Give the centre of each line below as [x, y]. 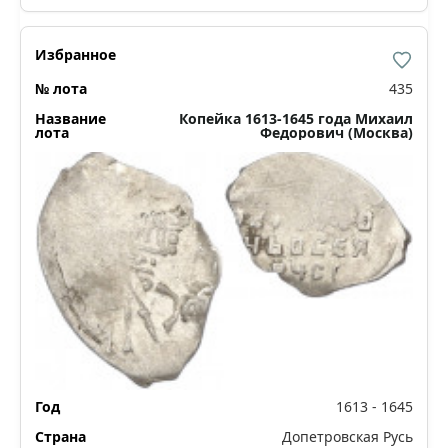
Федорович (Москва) [336, 132]
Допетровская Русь [347, 436]
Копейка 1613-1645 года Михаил [296, 118]
